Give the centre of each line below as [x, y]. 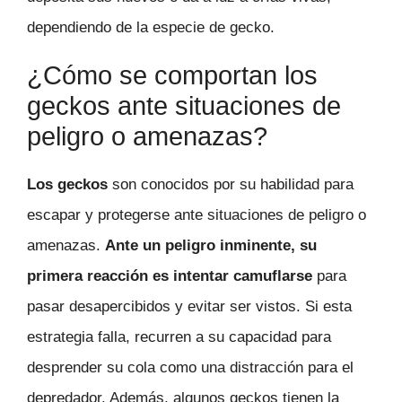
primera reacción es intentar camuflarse [172, 275]
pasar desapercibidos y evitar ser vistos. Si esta [189, 306]
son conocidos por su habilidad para [233, 184]
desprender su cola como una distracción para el [190, 367]
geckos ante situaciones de [184, 105]
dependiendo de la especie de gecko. [151, 28]
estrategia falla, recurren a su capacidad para [179, 336]
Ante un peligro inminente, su [211, 245]
